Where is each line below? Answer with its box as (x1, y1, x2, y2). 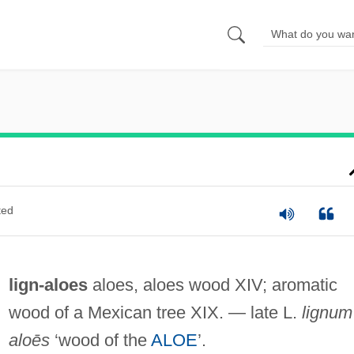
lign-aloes (8, 274, 88, 295)
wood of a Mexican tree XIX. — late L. (8, 302, 302, 322)
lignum (301, 302, 352, 322)
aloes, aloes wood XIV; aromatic (87, 274, 337, 295)
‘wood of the (49, 330, 151, 350)
